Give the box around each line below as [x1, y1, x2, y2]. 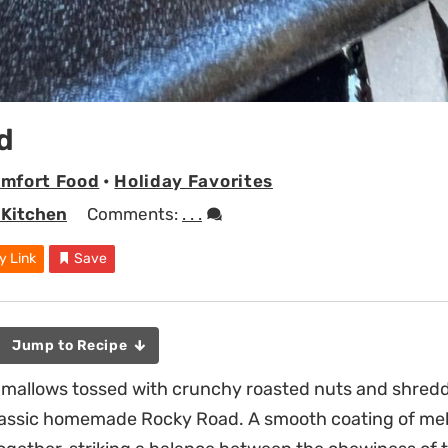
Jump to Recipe [12, 336, 131, 354]
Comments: [87, 204, 182, 225]
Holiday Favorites [114, 170, 273, 191]
